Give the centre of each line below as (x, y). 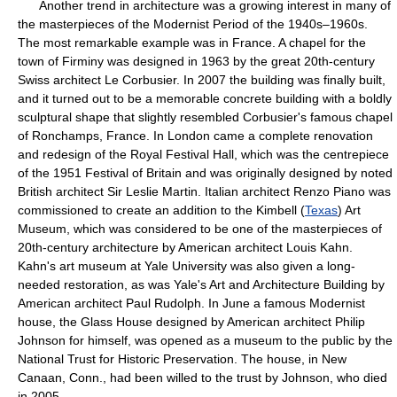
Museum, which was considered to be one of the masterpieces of (200, 229)
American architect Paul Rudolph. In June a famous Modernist (191, 303)
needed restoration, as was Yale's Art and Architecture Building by (201, 284)
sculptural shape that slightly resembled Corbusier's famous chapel (205, 117)
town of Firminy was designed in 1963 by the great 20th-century (196, 61)
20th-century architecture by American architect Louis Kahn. (185, 247)
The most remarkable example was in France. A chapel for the (192, 43)
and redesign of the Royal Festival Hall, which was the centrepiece (203, 154)
